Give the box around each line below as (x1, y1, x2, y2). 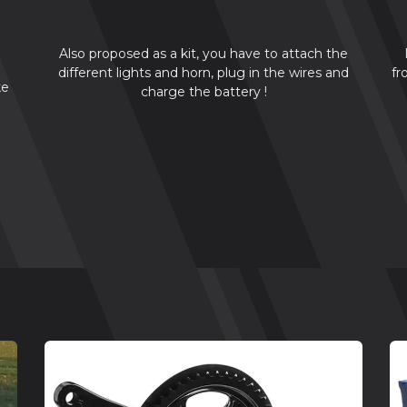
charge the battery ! (140, 83, 267, 100)
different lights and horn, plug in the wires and (58, 64, 349, 81)
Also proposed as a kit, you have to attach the (59, 45, 348, 62)
